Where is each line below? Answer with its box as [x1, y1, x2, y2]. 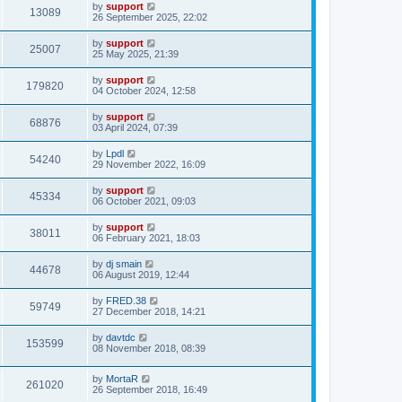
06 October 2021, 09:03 [92, 195, 196, 206]
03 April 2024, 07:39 [92, 121, 178, 133]
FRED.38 [106, 294, 146, 306]
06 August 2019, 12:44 [92, 268, 189, 280]
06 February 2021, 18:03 [92, 232, 200, 243]
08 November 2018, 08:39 [92, 342, 205, 354]
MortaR [106, 373, 138, 385]
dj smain [106, 258, 142, 269]
